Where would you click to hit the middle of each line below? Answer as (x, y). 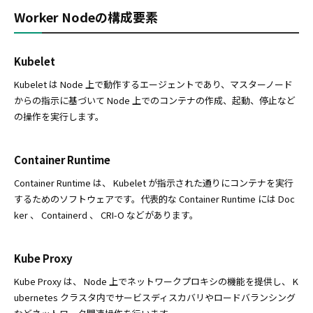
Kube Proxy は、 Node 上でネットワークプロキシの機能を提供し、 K (156, 282)
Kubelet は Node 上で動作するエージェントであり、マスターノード (153, 85)
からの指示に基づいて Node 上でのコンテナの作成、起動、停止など (155, 101)
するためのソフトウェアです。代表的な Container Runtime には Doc (154, 199)
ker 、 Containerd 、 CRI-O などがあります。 (106, 215)
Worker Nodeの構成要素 (86, 17)
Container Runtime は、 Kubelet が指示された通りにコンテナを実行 (154, 183)
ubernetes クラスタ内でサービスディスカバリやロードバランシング (155, 298)
